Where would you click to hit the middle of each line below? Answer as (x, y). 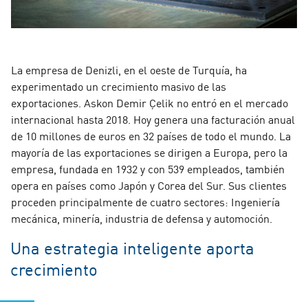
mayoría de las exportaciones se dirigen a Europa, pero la (149, 152)
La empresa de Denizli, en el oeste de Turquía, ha (129, 69)
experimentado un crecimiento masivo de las (119, 86)
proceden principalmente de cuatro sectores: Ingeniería (145, 201)
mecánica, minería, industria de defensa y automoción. (142, 218)
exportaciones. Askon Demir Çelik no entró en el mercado (150, 102)
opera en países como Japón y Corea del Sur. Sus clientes (149, 185)
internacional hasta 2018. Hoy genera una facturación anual (153, 119)
